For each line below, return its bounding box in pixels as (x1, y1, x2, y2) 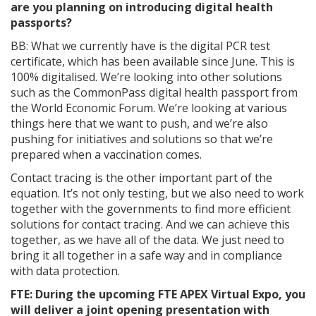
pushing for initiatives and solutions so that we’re (11, 131, 273, 147)
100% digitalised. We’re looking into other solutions (11, 69, 282, 85)
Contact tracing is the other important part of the (11, 170, 272, 186)
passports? (11, 15, 72, 31)
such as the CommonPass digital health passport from (11, 85, 298, 101)
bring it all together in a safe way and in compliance (11, 248, 282, 264)
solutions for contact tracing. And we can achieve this (11, 217, 290, 233)
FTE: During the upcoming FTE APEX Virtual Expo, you (11, 286, 305, 303)
